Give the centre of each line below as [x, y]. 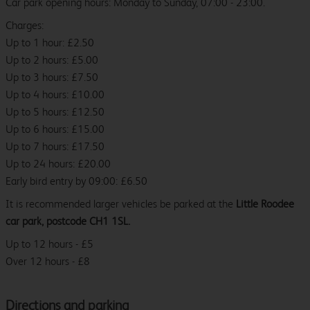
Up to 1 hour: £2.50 [50, 43]
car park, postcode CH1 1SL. [68, 221]
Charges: [25, 26]
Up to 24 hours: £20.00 [58, 164]
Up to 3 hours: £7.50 [52, 77]
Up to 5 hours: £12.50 [55, 112]
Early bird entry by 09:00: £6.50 [76, 181]
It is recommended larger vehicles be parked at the [121, 204]
